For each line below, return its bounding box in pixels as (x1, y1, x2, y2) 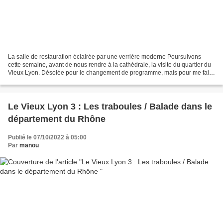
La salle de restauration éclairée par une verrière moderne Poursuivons (8, 53, 201, 60)
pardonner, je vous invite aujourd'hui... (8, 77, 111, 84)
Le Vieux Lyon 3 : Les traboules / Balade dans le (8, 101, 212, 111)
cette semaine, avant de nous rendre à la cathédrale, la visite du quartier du (8, 61, 211, 68)
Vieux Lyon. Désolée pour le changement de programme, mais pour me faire (8, 69, 215, 76)
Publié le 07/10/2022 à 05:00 (8, 133, 87, 141)
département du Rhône (8, 113, 106, 124)
